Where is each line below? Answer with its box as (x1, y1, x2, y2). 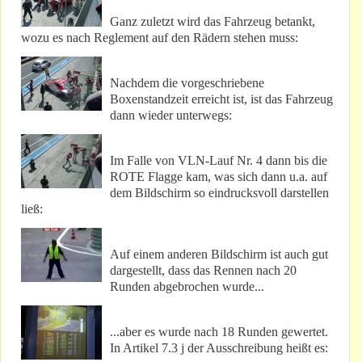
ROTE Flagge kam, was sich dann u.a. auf (110, 170, 327, 184)
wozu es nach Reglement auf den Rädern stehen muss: (21, 31, 298, 45)
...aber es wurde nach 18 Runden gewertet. (110, 325, 328, 339)
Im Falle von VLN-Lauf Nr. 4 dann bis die (110, 154, 327, 168)
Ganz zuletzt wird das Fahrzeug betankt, (110, 15, 315, 29)
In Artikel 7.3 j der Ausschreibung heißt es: (110, 341, 328, 356)
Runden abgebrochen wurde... (110, 280, 264, 294)
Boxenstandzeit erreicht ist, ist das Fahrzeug (110, 92, 333, 107)
